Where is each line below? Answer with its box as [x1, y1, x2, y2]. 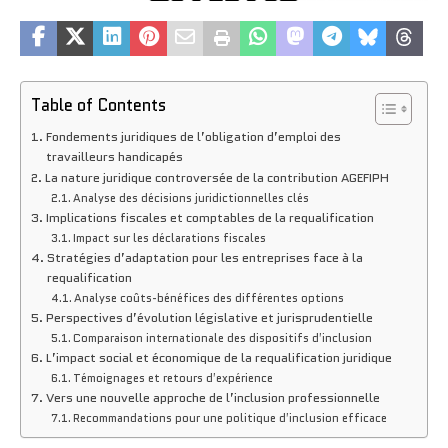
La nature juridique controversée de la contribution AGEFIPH [44, 168, 389, 187]
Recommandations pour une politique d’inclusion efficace [73, 409, 388, 426]
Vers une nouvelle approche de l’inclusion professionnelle [45, 388, 380, 407]
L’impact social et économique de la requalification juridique [45, 348, 392, 367]
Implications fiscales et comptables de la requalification [45, 208, 374, 227]
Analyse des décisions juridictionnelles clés [73, 189, 310, 206]
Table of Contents [31, 92, 166, 117]
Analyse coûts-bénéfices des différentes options [74, 289, 345, 306]
